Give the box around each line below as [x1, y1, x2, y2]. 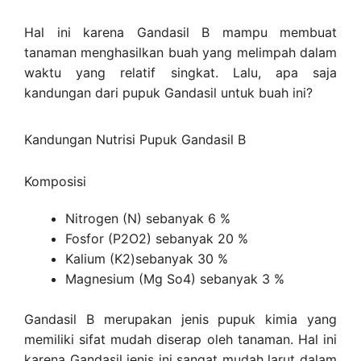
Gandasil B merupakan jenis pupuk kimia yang [24, 311, 337, 328]
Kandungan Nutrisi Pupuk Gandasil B [24, 131, 246, 147]
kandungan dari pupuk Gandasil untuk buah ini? [24, 85, 313, 102]
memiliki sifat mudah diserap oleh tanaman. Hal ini [24, 331, 337, 348]
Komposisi [24, 172, 86, 189]
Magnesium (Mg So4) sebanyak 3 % [65, 270, 284, 287]
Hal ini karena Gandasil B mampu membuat [24, 24, 337, 41]
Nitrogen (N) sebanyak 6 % [65, 210, 230, 226]
